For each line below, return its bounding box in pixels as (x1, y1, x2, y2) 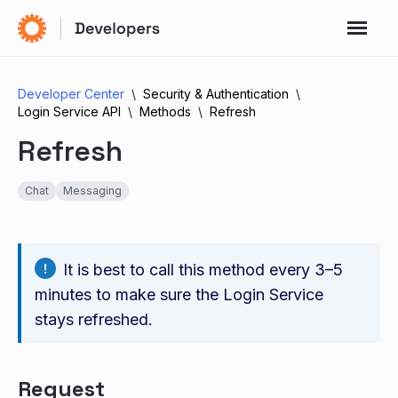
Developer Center (18, 86, 124, 101)
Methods (139, 104, 191, 119)
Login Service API (18, 104, 121, 119)
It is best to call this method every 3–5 (63, 260, 343, 279)
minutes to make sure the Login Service (35, 285, 323, 304)
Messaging (63, 184, 122, 197)
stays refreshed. (35, 310, 153, 329)
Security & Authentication (143, 86, 289, 101)
